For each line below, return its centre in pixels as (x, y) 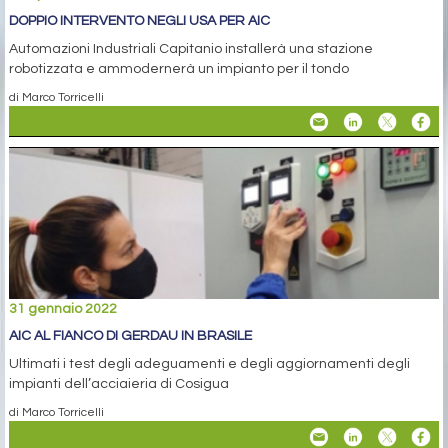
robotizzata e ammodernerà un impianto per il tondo (179, 69)
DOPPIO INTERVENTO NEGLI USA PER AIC (139, 21)
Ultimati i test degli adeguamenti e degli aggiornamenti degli (209, 364)
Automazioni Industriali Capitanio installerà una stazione (191, 49)
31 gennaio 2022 (63, 309)
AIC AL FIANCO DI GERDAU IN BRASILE (130, 336)
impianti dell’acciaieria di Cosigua (119, 384)
